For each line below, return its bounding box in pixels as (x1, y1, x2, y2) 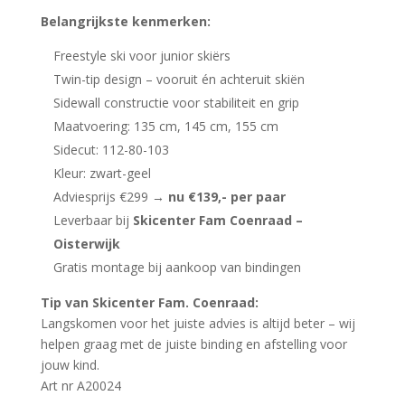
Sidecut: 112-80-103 (52, 141, 169, 159)
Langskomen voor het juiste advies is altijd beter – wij (40, 315, 355, 333)
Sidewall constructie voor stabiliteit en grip (52, 94, 299, 112)
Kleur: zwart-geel (52, 165, 151, 183)
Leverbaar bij (52, 212, 133, 230)
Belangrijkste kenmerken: (40, 13, 211, 31)
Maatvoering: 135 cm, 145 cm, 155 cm (52, 118, 278, 136)
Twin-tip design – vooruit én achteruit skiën (52, 71, 305, 89)
